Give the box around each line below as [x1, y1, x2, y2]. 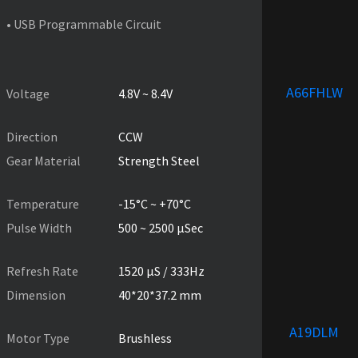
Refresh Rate [6, 262, 78, 279]
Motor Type [6, 329, 70, 346]
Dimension [6, 286, 66, 303]
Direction [6, 128, 58, 145]
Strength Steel [118, 152, 200, 169]
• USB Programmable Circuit [6, 15, 161, 32]
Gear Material [6, 152, 81, 169]
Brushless [118, 329, 172, 346]
